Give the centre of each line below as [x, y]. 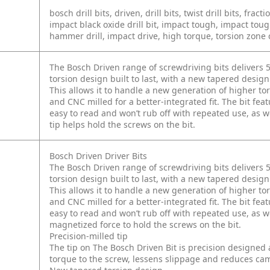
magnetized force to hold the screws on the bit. [145, 225]
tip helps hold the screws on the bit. [122, 125]
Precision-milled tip [89, 236]
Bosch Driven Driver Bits [98, 156]
